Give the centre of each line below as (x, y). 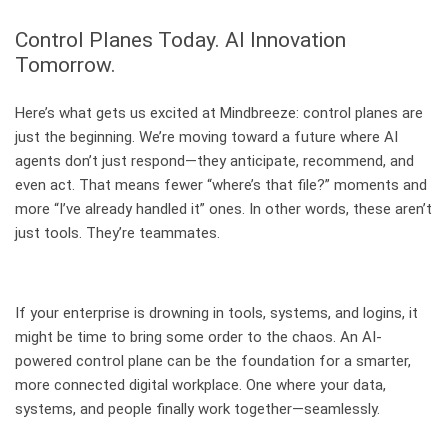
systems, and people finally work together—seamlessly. (197, 408)
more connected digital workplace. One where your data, (200, 384)
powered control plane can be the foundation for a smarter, (213, 360)
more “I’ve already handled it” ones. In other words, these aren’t (223, 208)
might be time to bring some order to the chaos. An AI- (198, 336)
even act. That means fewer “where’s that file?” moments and (221, 184)
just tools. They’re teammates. (117, 232)
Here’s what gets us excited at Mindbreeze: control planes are (219, 112)
